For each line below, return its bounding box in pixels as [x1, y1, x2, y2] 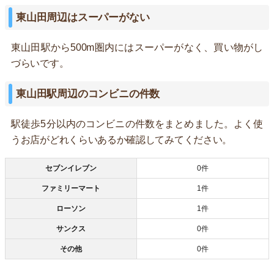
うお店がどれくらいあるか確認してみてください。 [11, 134, 232, 145]
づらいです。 [11, 57, 69, 68]
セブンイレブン [45, 163, 97, 172]
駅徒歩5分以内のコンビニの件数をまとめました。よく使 [11, 118, 263, 129]
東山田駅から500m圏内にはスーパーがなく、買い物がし [11, 42, 263, 53]
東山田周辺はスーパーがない [16, 11, 150, 23]
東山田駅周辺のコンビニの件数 [16, 87, 160, 100]
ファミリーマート [42, 183, 100, 193]
